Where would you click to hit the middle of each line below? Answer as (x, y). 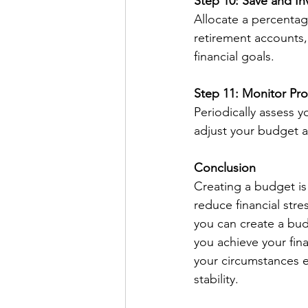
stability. (216, 279)
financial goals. (234, 56)
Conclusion (225, 168)
